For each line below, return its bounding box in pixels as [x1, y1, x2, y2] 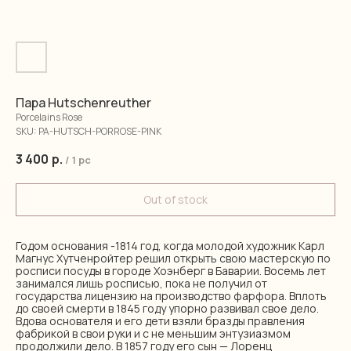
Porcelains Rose [16, 110, 82, 124]
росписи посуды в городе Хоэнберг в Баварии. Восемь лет [16, 263, 326, 278]
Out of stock [143, 192, 208, 207]
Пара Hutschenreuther [16, 94, 151, 111]
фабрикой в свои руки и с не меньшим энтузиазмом [16, 326, 291, 341]
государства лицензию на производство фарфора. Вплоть [16, 288, 327, 303]
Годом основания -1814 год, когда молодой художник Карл [16, 238, 324, 253]
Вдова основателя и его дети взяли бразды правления [16, 313, 305, 328]
